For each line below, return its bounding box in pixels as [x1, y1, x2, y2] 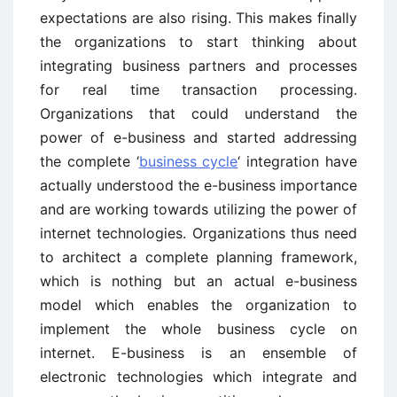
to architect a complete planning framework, [40, 248, 357, 266]
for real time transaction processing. [40, 81, 357, 98]
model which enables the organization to [40, 296, 357, 314]
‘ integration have [237, 152, 358, 170]
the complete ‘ [40, 152, 139, 170]
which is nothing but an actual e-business [40, 272, 357, 290]
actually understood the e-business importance [40, 176, 357, 194]
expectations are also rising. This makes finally [40, 9, 357, 27]
